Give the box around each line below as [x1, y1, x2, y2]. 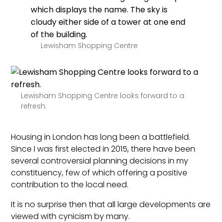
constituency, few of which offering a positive [11, 166, 188, 178]
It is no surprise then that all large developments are [11, 198, 211, 210]
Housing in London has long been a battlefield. [11, 131, 191, 143]
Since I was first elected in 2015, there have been [11, 143, 196, 155]
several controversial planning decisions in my [11, 155, 189, 166]
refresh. [21, 101, 47, 111]
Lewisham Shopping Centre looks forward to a [21, 90, 185, 101]
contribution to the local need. [11, 178, 129, 190]
